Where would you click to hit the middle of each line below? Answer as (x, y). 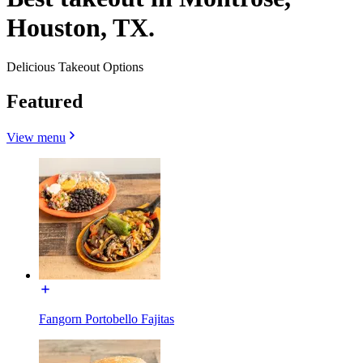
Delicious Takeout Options (75, 67)
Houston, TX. (81, 28)
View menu (36, 138)
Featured (45, 102)
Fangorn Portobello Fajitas (107, 319)
